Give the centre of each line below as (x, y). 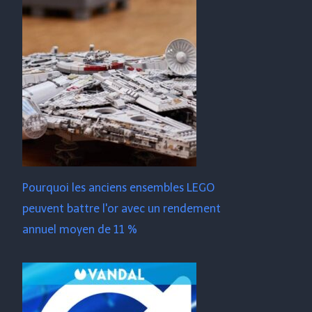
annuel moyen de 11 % (80, 229)
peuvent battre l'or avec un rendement (122, 209)
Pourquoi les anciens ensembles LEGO (119, 188)
